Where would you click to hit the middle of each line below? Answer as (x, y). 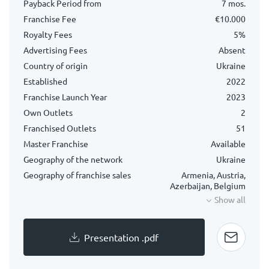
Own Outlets (48, 112)
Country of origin (56, 65)
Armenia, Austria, (213, 175)
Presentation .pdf (121, 237)
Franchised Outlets (60, 128)
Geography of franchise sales (77, 175)
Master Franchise (56, 144)
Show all (230, 199)
